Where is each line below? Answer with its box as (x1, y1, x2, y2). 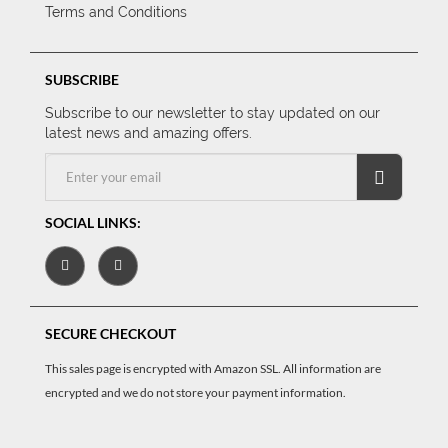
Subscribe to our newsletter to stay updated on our (45, 105, 380, 121)
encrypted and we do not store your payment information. (45, 385, 346, 400)
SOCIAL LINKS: (45, 214, 141, 231)
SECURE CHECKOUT (45, 325, 176, 342)
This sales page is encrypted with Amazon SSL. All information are (45, 361, 381, 376)
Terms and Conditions (45, 4, 187, 20)
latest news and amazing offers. (45, 125, 252, 141)
